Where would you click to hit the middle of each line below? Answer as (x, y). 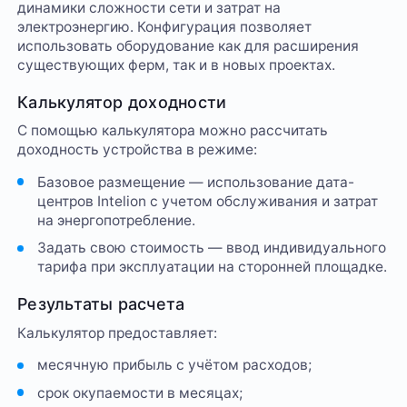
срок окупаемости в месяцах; (139, 392)
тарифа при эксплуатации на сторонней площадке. (212, 267)
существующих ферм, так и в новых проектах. (177, 65)
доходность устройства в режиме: (138, 150)
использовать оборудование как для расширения (189, 45)
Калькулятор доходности (122, 102)
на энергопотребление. (116, 220)
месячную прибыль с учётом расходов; (174, 365)
